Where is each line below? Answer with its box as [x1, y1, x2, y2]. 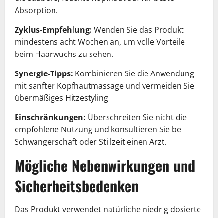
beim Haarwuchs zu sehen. [15, 48, 113, 59]
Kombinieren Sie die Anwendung [73, 68, 194, 79]
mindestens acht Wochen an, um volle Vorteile [15, 36, 185, 47]
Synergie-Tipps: [15, 68, 73, 79]
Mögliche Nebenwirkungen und [15, 154, 195, 176]
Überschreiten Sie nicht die [86, 111, 187, 123]
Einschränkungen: [15, 111, 86, 123]
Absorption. [15, 4, 58, 16]
